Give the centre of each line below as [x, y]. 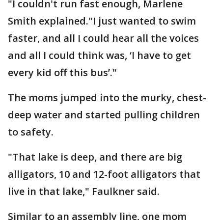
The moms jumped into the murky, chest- [107, 97]
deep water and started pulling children [104, 115]
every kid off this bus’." [62, 72]
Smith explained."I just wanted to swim [102, 21]
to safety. [31, 132]
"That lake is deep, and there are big [95, 157]
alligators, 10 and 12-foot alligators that [104, 174]
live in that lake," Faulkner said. [84, 191]
